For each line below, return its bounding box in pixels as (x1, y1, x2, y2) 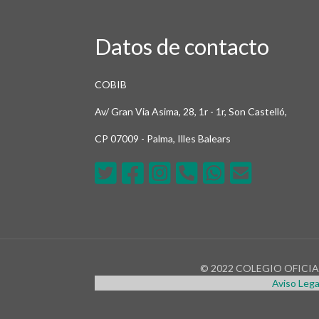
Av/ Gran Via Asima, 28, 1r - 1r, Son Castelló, (95, 105, 287, 117)
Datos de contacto (95, 33, 269, 60)
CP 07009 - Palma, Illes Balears (95, 132, 231, 145)
